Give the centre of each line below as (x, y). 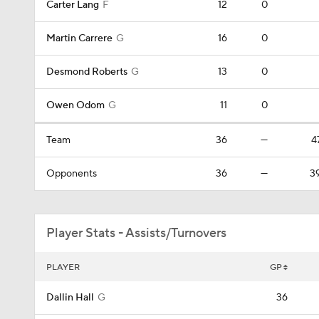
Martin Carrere (79, 38)
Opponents (72, 174)
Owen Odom (75, 105)
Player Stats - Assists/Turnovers (136, 233)
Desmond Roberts (87, 72)
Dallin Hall (70, 298)
